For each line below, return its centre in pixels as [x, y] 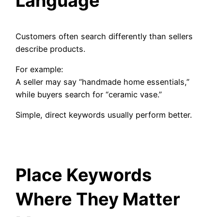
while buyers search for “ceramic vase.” [89, 95]
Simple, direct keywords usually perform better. [104, 115]
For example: [39, 70]
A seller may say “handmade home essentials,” [102, 82]
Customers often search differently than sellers [104, 36]
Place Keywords [84, 175]
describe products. [50, 49]
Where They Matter [98, 199]
